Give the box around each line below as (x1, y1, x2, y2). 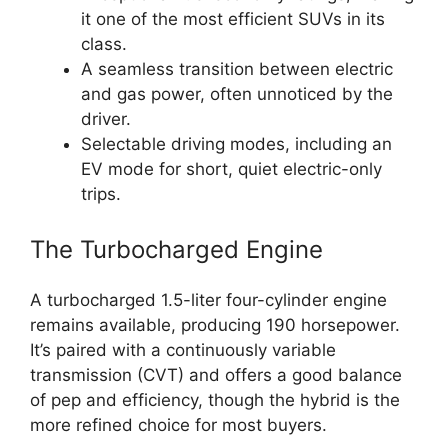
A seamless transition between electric (81, 58, 393, 79)
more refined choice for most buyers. (30, 415, 327, 435)
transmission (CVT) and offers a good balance (30, 365, 402, 385)
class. (81, 33, 127, 54)
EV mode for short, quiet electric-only (81, 158, 382, 179)
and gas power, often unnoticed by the (81, 83, 393, 104)
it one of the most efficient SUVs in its (81, 8, 385, 29)
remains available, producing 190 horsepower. (30, 315, 400, 335)
